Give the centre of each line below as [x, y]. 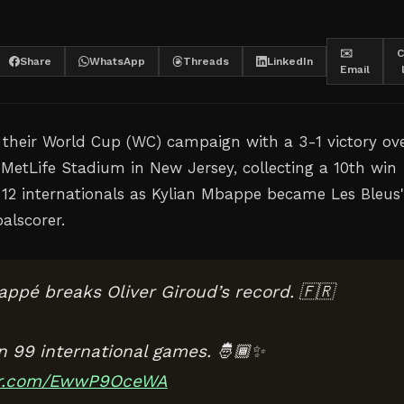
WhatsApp [117, 61]
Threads [206, 61]
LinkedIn [290, 61]
